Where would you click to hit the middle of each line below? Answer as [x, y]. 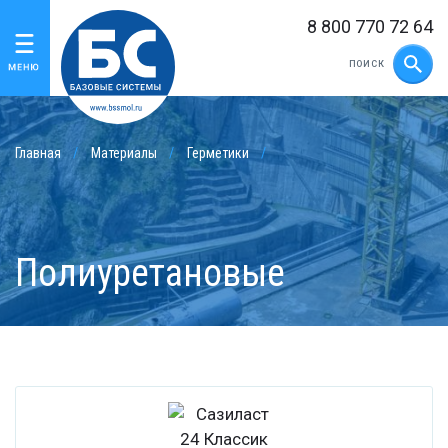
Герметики [218, 153]
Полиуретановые [150, 273]
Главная [38, 153]
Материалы [124, 153]
